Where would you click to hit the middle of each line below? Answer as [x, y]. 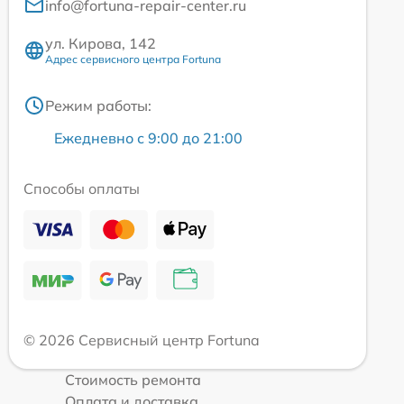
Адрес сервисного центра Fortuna [133, 60]
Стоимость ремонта [133, 380]
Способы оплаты [82, 189]
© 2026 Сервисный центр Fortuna [142, 340]
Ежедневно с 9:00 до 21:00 [148, 138]
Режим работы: [98, 106]
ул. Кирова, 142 [101, 44]
